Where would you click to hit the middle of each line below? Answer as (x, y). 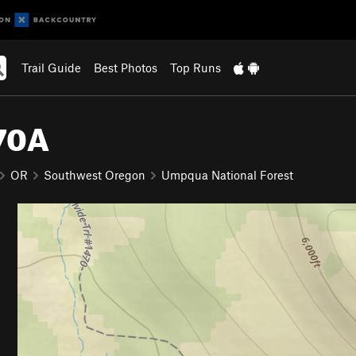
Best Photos (125, 68)
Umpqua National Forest (227, 174)
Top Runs (195, 68)
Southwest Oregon (95, 174)
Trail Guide (51, 68)
